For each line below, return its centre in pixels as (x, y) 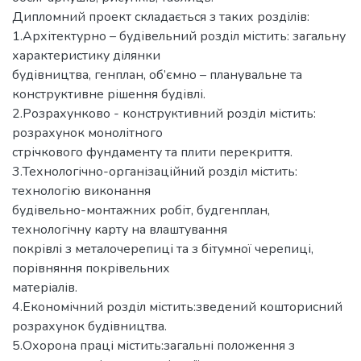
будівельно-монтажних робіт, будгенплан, (141, 210)
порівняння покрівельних (91, 268)
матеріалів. (45, 287)
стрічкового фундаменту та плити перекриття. (152, 152)
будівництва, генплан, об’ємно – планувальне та (157, 75)
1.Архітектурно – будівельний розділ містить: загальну (179, 36)
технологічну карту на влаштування (120, 229)
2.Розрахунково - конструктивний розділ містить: (164, 113)
